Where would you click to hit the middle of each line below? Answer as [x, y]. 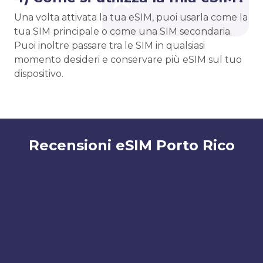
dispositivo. [39, 74]
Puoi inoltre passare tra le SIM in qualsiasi [109, 46]
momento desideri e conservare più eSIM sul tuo [128, 60]
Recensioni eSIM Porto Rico [131, 146]
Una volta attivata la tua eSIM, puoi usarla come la [131, 18]
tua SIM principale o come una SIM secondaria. [123, 32]
